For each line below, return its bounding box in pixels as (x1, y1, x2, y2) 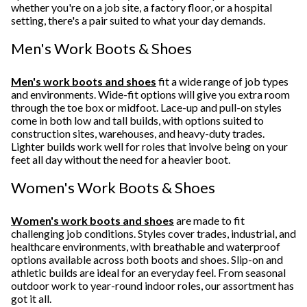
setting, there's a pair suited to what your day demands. (11, 14, 265, 27)
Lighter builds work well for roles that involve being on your (11, 140, 288, 153)
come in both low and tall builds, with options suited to (11, 114, 264, 127)
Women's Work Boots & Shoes (11, 178, 215, 197)
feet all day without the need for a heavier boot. (11, 153, 230, 167)
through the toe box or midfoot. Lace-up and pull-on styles (11, 101, 282, 114)
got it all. (11, 292, 51, 306)
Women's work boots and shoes (11, 214, 174, 228)
